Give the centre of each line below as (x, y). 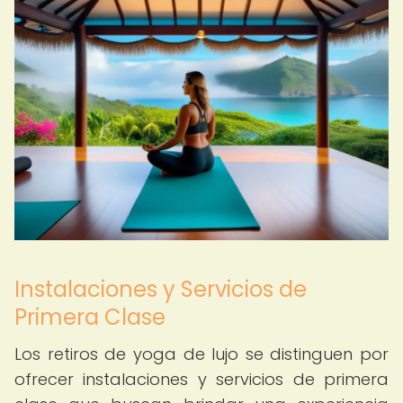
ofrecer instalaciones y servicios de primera (201, 379)
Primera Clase (90, 317)
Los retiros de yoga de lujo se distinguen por (201, 354)
